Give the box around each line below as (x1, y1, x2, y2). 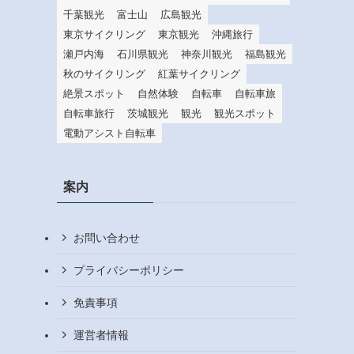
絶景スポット (63, 88, 125, 100)
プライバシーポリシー (73, 263, 184, 277)
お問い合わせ (73, 231, 140, 244)
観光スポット (214, 107, 276, 120)
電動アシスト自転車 (63, 127, 156, 140)
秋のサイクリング (63, 68, 145, 81)
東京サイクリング (63, 28, 145, 41)
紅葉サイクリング (158, 68, 240, 81)
